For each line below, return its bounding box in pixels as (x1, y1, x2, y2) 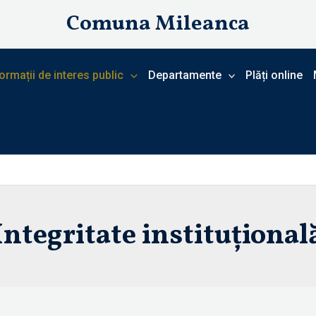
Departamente (147, 68, 221, 82)
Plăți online (245, 68, 303, 82)
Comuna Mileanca (66, 9, 250, 39)
